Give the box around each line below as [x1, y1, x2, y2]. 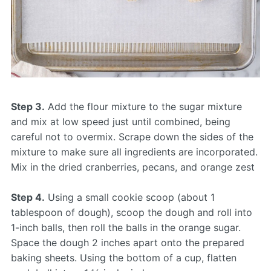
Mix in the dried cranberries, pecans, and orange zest [10, 161, 255, 174]
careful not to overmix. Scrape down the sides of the [10, 131, 253, 143]
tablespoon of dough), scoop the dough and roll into [10, 206, 252, 219]
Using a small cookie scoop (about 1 [44, 191, 215, 204]
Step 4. [10, 191, 45, 204]
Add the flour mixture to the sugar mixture [44, 100, 242, 113]
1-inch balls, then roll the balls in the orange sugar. [10, 221, 241, 234]
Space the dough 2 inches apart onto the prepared [10, 237, 244, 249]
